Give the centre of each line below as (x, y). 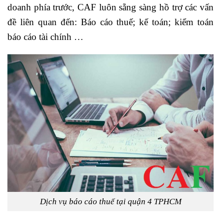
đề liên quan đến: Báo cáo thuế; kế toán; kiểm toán (110, 22)
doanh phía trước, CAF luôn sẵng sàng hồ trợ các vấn (110, 7)
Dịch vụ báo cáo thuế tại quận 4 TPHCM (110, 201)
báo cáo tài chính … (45, 37)
